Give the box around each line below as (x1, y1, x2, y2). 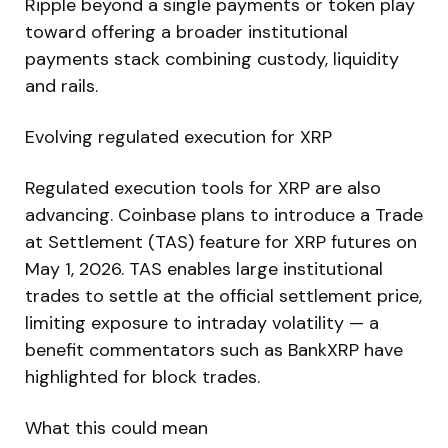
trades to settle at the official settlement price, (25, 283, 422, 308)
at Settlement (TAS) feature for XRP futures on (25, 229, 417, 254)
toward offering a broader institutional (25, 19, 348, 44)
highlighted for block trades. (25, 364, 260, 389)
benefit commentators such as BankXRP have (25, 337, 403, 362)
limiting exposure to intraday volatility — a (25, 310, 379, 335)
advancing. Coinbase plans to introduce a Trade (25, 202, 423, 227)
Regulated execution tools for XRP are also (25, 175, 381, 200)
